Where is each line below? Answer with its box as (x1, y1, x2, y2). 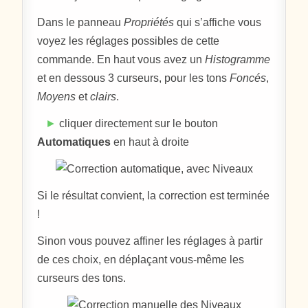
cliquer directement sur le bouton (56, 117, 219, 129)
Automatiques (37, 135, 111, 148)
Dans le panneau (37, 16, 124, 28)
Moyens (37, 90, 76, 102)
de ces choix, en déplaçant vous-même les (37, 253, 245, 265)
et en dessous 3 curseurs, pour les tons (37, 71, 230, 84)
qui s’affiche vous (174, 16, 262, 28)
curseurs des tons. (37, 272, 126, 284)
